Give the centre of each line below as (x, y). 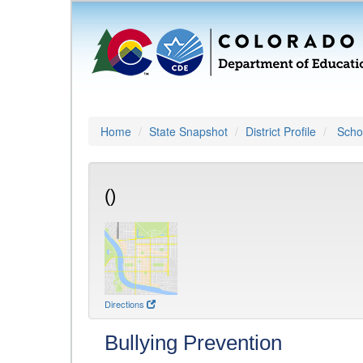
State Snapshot (188, 131)
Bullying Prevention (193, 343)
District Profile (281, 131)
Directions (124, 304)
